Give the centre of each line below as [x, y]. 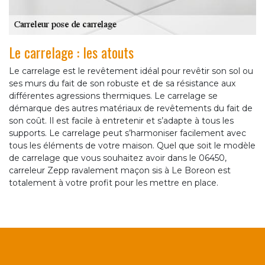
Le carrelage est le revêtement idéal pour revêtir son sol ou [131, 71]
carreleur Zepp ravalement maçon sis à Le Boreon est [120, 171]
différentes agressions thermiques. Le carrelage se [113, 96]
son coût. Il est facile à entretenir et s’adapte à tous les [121, 121]
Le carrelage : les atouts [71, 52]
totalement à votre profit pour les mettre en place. [114, 183]
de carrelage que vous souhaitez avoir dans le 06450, [118, 158]
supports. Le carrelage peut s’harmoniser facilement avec [127, 133]
